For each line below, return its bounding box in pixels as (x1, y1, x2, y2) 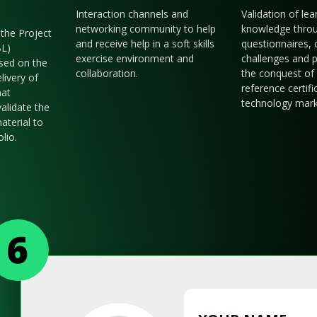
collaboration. (76, 67, 139, 81)
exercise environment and (76, 52, 195, 66)
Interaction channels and (76, 7, 189, 21)
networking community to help (76, 22, 217, 36)
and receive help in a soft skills (76, 37, 215, 51)
